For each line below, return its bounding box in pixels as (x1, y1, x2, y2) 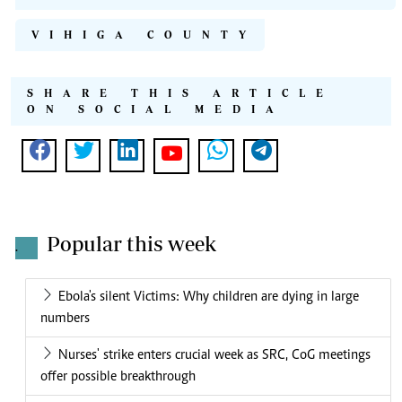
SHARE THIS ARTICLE (27, 87, 334, 100)
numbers (40, 311, 90, 327)
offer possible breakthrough (40, 370, 196, 385)
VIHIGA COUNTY (31, 29, 257, 41)
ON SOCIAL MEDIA (27, 103, 284, 116)
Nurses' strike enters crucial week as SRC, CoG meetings (58, 348, 371, 363)
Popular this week (47, 232, 216, 257)
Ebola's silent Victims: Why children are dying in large (58, 290, 359, 305)
